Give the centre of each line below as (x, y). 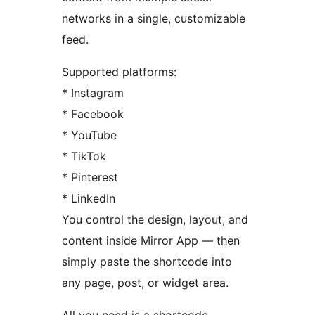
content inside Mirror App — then (151, 241)
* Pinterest (90, 178)
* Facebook (93, 114)
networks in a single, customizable (154, 19)
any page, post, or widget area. (145, 283)
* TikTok (84, 156)
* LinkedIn (89, 199)
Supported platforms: (119, 72)
